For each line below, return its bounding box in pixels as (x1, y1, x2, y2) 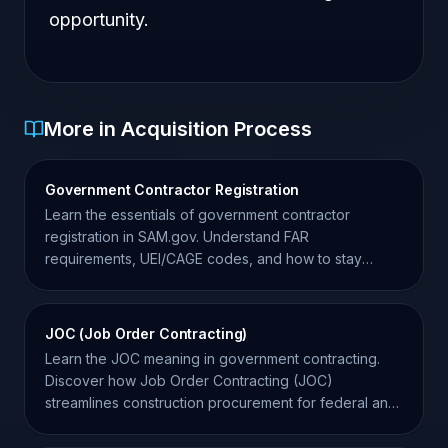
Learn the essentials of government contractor (45, 206, 350, 223)
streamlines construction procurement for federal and (45, 394, 397, 411)
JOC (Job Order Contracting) (45, 325, 248, 342)
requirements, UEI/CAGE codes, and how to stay (45, 250, 362, 267)
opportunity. (49, 9, 149, 30)
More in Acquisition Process (44, 117, 312, 141)
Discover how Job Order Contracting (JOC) (45, 372, 333, 389)
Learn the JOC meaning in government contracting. (45, 350, 380, 367)
